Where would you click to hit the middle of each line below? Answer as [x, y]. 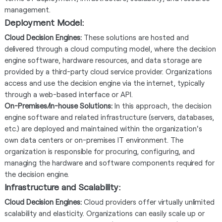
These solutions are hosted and [135, 37]
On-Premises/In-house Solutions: [58, 105]
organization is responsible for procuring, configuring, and [99, 151]
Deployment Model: [44, 22]
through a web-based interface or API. [68, 94]
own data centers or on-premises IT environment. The [94, 139]
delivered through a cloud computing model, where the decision [110, 48]
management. [27, 9]
